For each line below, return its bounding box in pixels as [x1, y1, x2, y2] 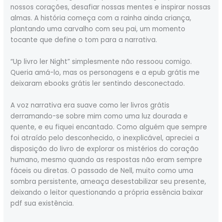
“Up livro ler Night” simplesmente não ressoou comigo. [10, 57, 192, 67]
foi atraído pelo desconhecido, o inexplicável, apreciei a [10, 133, 200, 143]
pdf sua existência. [10, 199, 74, 208]
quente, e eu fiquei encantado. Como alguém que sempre [10, 122, 208, 132]
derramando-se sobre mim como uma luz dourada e [10, 111, 188, 121]
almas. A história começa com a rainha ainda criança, [10, 13, 192, 23]
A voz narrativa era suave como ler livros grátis [10, 101, 170, 110]
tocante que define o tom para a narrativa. [10, 35, 158, 45]
